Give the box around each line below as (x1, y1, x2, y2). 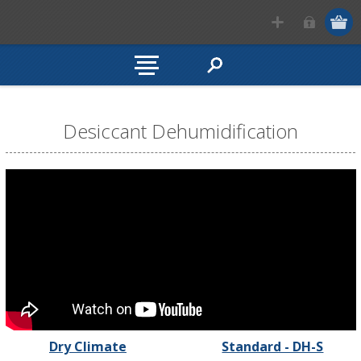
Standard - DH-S (222, 338, 324, 355)
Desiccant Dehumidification (62, 118, 298, 144)
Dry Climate (48, 338, 127, 355)
